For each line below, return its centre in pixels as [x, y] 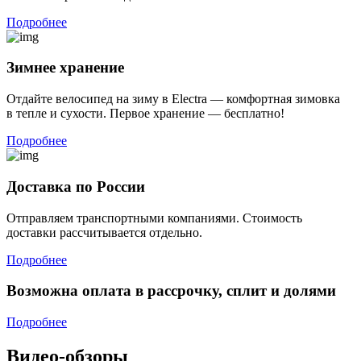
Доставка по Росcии [76, 186]
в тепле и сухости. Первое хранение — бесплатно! [145, 114]
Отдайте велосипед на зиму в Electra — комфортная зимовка [173, 99]
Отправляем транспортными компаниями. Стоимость [154, 218]
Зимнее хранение [65, 68]
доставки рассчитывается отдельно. [104, 232]
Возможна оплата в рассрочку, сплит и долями [171, 291]
